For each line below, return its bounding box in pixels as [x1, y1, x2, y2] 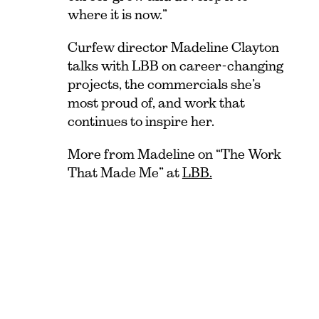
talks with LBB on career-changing [67, 58, 283, 73]
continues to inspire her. [67, 113, 214, 129]
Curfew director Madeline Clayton [67, 39, 279, 55]
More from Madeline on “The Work [67, 146, 281, 162]
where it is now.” [67, 6, 167, 22]
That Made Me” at [67, 164, 182, 180]
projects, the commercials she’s [67, 76, 261, 92]
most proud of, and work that [67, 95, 245, 110]
